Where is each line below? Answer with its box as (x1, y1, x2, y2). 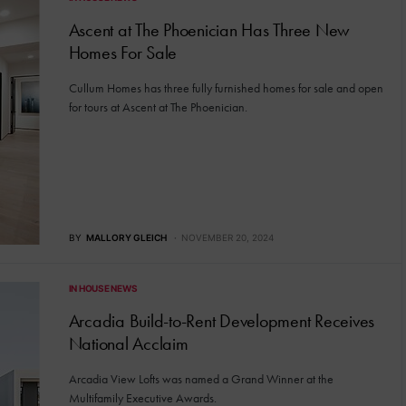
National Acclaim (68, 333, 188, 354)
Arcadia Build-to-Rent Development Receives (68, 310, 374, 332)
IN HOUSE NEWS (68, 283, 138, 294)
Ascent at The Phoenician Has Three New (68, 19, 350, 42)
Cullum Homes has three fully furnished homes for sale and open (68, 81, 383, 97)
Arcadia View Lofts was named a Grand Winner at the (68, 372, 333, 387)
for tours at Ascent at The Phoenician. (68, 100, 247, 116)
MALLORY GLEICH (85, 232, 167, 243)
